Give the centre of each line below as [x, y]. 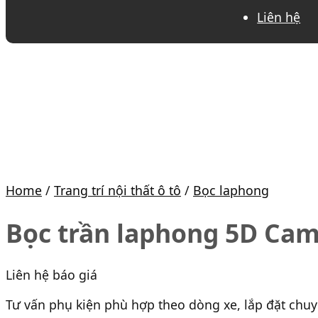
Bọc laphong [231, 190]
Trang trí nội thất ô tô [117, 190]
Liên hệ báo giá [51, 275]
